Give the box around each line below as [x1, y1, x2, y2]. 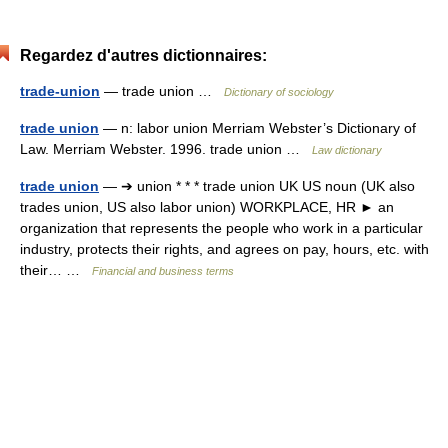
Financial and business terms [92, 264, 234, 277]
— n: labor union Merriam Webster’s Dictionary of [99, 119, 416, 136]
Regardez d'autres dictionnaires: [20, 46, 267, 64]
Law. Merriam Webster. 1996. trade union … [20, 140, 312, 157]
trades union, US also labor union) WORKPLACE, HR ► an [20, 198, 394, 215]
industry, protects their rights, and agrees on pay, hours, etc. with [20, 240, 429, 257]
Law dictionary [312, 143, 382, 156]
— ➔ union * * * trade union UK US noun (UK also [99, 177, 415, 194]
